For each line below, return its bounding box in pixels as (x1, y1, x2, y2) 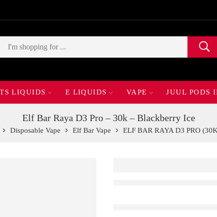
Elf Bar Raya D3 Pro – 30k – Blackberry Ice (22, 113, 195, 123)
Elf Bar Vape (72, 126, 111, 134)
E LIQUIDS (65, 88, 107, 96)
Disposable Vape (10, 126, 61, 134)
